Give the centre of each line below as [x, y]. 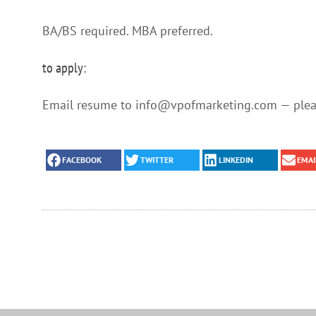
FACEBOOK [81, 160]
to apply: [64, 67]
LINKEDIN [236, 160]
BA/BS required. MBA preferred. [128, 30]
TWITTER [157, 160]
